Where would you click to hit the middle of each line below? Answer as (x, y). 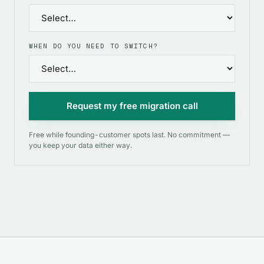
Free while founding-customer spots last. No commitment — (129, 135)
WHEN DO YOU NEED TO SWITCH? (93, 46)
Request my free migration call (132, 106)
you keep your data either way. (80, 146)
